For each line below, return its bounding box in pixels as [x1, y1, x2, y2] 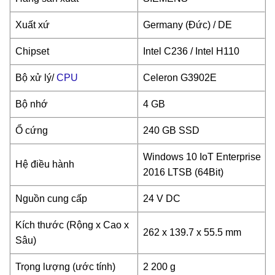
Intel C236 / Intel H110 [143, 45, 239, 56]
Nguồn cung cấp [15, 193, 87, 204]
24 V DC [143, 193, 180, 204]
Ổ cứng [15, 125, 48, 136]
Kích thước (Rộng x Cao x [15, 219, 129, 230]
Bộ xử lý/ [15, 72, 56, 83]
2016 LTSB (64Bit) [143, 166, 223, 177]
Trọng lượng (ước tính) [15, 261, 115, 272]
